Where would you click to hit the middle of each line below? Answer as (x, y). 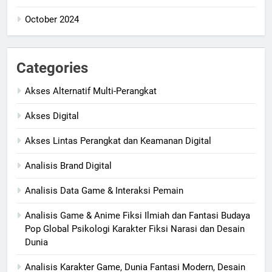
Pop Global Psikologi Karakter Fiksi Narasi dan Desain (135, 229)
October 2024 (52, 20)
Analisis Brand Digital (68, 166)
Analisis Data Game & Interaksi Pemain (104, 191)
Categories (52, 68)
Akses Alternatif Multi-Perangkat (91, 91)
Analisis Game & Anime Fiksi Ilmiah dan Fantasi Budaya (138, 216)
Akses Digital (52, 116)
